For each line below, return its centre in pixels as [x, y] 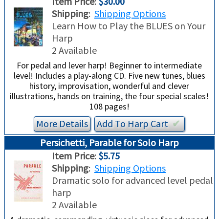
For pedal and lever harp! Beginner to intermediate [109, 66]
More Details [62, 124]
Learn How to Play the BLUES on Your [128, 26]
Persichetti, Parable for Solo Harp [109, 143]
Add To [112, 124]
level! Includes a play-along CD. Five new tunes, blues [109, 76]
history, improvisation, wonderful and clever [109, 86]
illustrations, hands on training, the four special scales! [109, 96]
